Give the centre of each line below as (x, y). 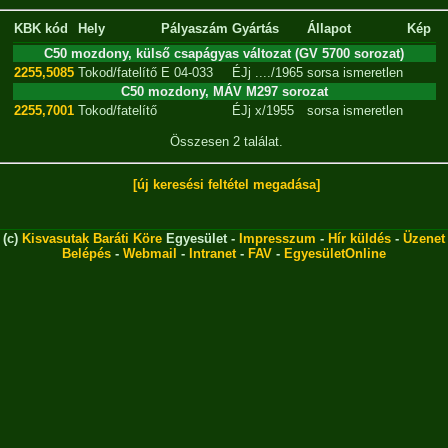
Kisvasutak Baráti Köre (92, 238)
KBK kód (40, 28)
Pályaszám (194, 28)
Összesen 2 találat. (226, 141)
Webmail (150, 253)
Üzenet (424, 238)
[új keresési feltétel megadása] (226, 184)
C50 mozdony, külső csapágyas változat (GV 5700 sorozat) (224, 53)
